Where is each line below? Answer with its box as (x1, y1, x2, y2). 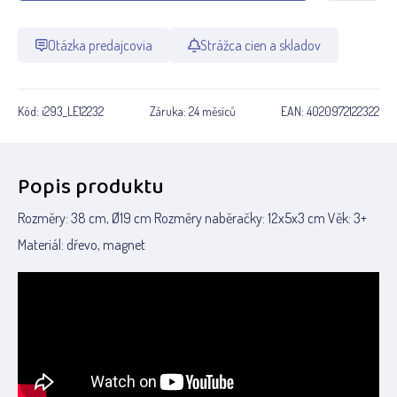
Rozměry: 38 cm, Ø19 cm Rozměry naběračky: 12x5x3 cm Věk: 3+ (18, 209, 367, 227)
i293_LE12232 (42, 104, 104, 119)
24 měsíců (188, 104, 236, 119)
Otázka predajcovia (48, 36, 153, 54)
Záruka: (149, 104, 189, 119)
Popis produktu (18, 170, 164, 205)
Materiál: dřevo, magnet (18, 236, 145, 253)
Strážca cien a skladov (199, 36, 321, 54)
